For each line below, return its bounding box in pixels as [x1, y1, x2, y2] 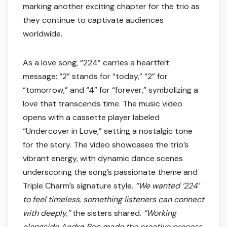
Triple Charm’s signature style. [23, 180, 135, 191]
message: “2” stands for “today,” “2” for [23, 70, 168, 82]
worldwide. [23, 28, 62, 39]
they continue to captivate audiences [23, 14, 164, 25]
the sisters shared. [70, 207, 143, 218]
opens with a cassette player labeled [23, 111, 160, 123]
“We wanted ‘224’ [135, 180, 199, 191]
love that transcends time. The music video [23, 98, 182, 109]
